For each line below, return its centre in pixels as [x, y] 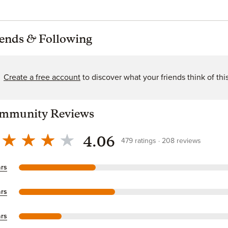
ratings [145, 141]
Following [64, 40]
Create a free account [42, 77]
